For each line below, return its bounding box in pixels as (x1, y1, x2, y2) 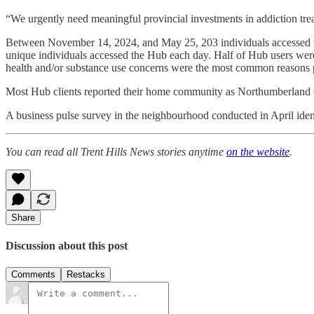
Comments (11, 269, 55, 280)
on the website (226, 145, 289, 158)
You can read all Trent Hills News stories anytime (6, 145, 226, 158)
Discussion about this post (6, 239, 128, 252)
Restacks (67, 269, 105, 280)
